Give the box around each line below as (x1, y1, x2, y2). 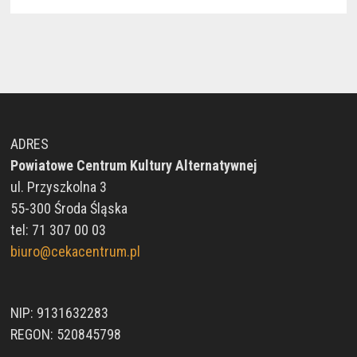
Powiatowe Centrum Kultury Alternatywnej (10, 156, 257, 174)
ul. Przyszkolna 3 (10, 178, 107, 195)
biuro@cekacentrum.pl (10, 242, 140, 260)
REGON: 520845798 (10, 325, 121, 343)
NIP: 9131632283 (10, 304, 108, 321)
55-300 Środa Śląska (10, 199, 127, 217)
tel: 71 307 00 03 (10, 221, 106, 238)
